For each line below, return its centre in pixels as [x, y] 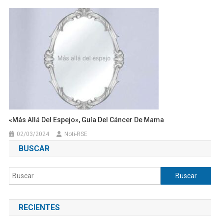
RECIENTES [39, 208]
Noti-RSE [76, 134]
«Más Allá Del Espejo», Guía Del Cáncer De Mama [87, 120]
